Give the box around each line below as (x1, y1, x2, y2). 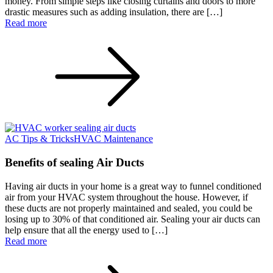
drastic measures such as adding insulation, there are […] (5, 7, 222, 18)
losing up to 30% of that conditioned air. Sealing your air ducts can (5, 213, 260, 224)
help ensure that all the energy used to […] (5, 224, 168, 235)
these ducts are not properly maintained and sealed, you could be (5, 202, 252, 213)
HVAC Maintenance (74, 133, 153, 144)
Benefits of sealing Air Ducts (5, 155, 144, 169)
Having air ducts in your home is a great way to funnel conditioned (5, 180, 261, 191)
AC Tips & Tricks (5, 133, 74, 144)
